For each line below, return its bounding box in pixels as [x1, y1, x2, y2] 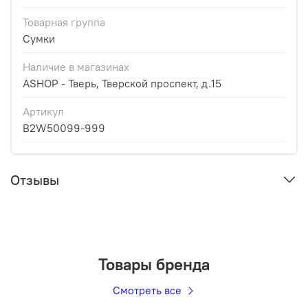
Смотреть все [112, 283, 184, 297]
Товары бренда [98, 253, 210, 274]
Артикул [23, 104, 64, 119]
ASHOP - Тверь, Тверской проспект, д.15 [23, 76, 221, 91]
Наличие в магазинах [23, 60, 129, 74]
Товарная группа [23, 15, 105, 30]
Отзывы [10, 171, 59, 189]
